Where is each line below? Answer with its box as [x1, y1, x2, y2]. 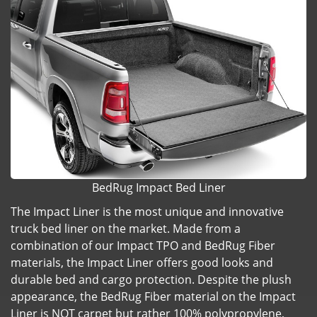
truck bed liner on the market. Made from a [11, 221, 241, 237]
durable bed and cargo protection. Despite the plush [11, 272, 292, 288]
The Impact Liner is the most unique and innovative [11, 204, 284, 220]
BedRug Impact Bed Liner [91, 180, 226, 196]
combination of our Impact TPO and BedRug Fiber [11, 238, 275, 254]
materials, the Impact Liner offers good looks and [11, 255, 273, 271]
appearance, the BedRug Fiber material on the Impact [11, 289, 296, 305]
